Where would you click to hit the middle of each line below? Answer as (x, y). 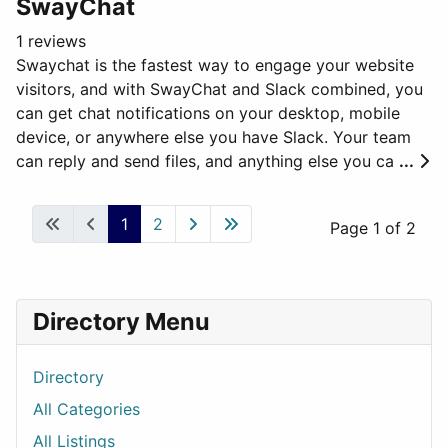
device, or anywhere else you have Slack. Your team (213, 137)
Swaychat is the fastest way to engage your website (215, 65)
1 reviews (51, 41)
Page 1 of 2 (373, 228)
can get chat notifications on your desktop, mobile (208, 113)
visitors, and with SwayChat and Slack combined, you (219, 89)
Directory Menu (121, 321)
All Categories (86, 409)
